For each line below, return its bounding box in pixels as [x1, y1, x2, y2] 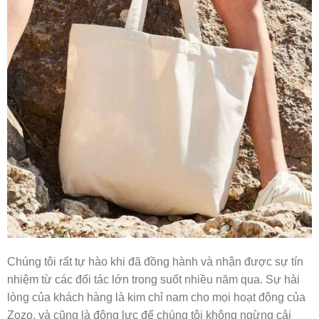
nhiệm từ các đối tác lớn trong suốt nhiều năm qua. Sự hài [7, 273, 300, 286]
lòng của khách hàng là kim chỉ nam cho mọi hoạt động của [7, 291, 305, 303]
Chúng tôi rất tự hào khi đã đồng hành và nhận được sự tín [7, 255, 303, 268]
